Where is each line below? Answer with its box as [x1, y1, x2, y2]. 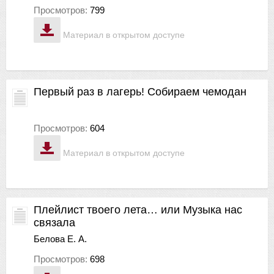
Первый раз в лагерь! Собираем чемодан [34, 85, 246, 98]
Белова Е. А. [34, 233, 87, 244]
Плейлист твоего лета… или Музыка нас [34, 203, 242, 216]
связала [34, 216, 75, 229]
